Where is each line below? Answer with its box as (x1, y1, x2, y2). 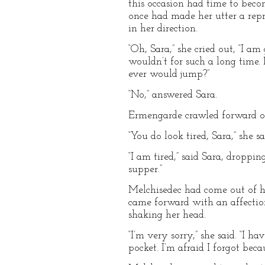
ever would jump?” (128, 69, 209, 80)
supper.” (128, 164, 162, 175)
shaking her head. (128, 209, 206, 221)
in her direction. (128, 23, 198, 34)
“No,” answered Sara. (128, 89, 217, 101)
